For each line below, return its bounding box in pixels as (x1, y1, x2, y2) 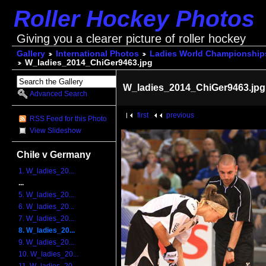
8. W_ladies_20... (18, 226, 75, 235)
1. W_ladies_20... (18, 167, 75, 176)
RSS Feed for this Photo (30, 114, 107, 123)
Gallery (16, 49, 45, 59)
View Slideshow (30, 126, 82, 135)
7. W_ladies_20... (18, 214, 75, 223)
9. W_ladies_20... (18, 238, 75, 247)
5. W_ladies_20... (18, 191, 75, 199)
